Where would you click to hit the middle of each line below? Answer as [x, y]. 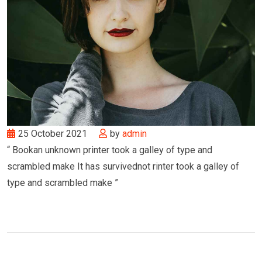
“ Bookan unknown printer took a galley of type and [110, 150]
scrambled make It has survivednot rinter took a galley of [123, 167]
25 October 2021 [54, 134]
